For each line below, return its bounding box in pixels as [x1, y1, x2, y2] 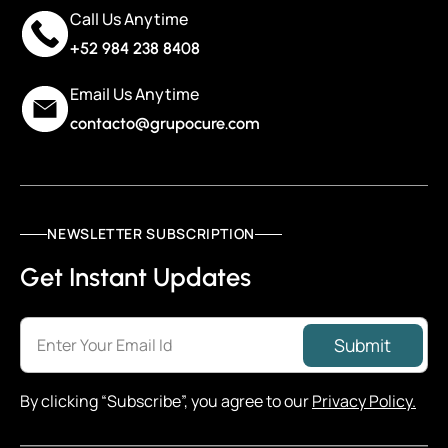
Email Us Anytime [70, 82, 199, 105]
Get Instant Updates [20, 262, 251, 293]
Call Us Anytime [70, 7, 188, 30]
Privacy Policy [312, 390, 412, 413]
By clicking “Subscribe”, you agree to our [20, 390, 312, 413]
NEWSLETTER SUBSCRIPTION [47, 224, 255, 244]
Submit [334, 332, 392, 357]
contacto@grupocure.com [70, 112, 260, 133]
